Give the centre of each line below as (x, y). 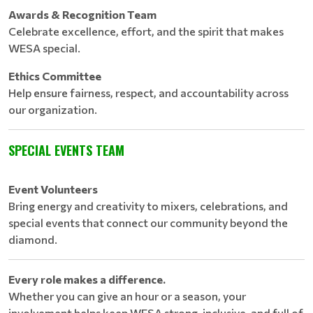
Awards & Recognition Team (82, 14)
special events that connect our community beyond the (148, 223)
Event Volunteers (53, 189)
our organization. (53, 109)
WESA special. (44, 48)
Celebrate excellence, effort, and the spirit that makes (146, 31)
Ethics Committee (55, 76)
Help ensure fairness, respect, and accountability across (148, 93)
